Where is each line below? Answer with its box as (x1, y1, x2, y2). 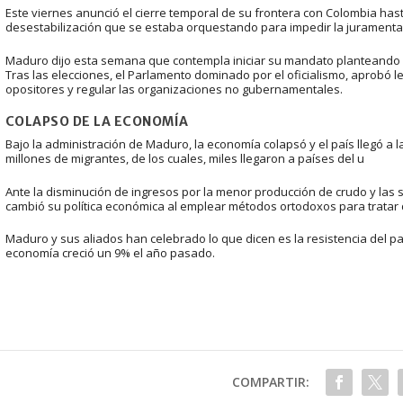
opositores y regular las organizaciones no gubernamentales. (4, 80, 343, 97)
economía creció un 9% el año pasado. (4, 245, 215, 262)
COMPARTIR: (231, 373, 309, 391)
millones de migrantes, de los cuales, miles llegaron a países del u (4, 149, 364, 166)
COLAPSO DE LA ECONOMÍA (4, 112, 189, 130)
